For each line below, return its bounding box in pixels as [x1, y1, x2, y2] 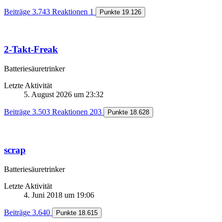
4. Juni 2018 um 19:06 [24, 190, 94, 199]
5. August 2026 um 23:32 [24, 90, 104, 99]
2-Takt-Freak [4, 44, 58, 55]
